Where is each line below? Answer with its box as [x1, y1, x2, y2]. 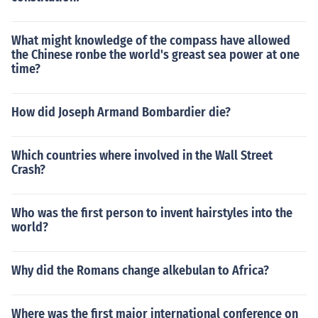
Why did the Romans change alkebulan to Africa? [11, 263, 269, 278]
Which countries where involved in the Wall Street [11, 148, 273, 163]
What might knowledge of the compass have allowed [11, 33, 290, 48]
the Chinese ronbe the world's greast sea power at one [11, 47, 300, 62]
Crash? [11, 162, 45, 177]
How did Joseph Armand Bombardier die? [11, 104, 231, 120]
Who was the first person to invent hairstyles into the [11, 205, 292, 221]
